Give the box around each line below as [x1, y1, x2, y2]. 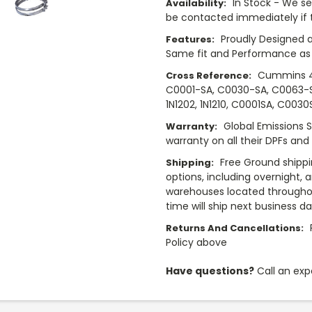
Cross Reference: [166, 68, 251, 82]
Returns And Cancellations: [166, 221, 304, 235]
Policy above [166, 235, 227, 249]
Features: [166, 32, 214, 46]
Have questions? [166, 263, 254, 278]
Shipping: [166, 155, 214, 169]
